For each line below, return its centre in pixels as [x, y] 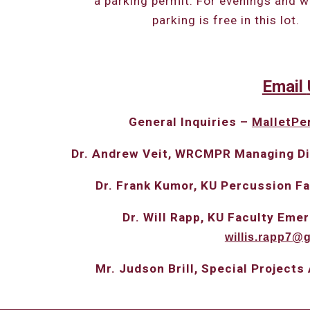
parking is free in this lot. [226, 20]
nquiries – [218, 122]
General [154, 122]
